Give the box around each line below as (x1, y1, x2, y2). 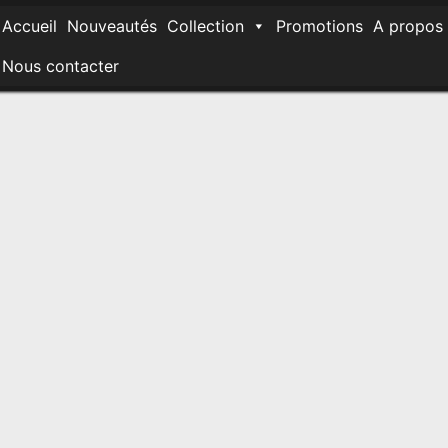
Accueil (2, 15, 57, 36)
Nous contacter (2, 55, 119, 76)
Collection (167, 15, 244, 36)
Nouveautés (67, 15, 157, 36)
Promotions (276, 15, 363, 36)
